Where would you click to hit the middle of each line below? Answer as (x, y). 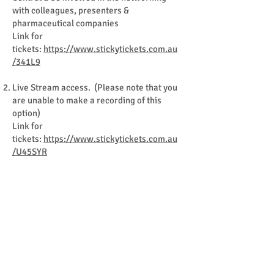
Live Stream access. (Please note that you (95, 87)
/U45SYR (30, 151)
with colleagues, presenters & (71, 10)
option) (26, 113)
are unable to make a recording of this (87, 100)
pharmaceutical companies (65, 23)
